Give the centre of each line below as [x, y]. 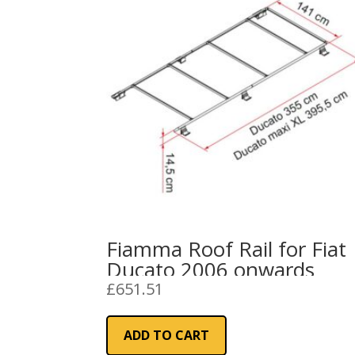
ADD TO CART [167, 335]
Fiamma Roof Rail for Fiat [227, 248]
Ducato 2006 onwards [211, 269]
